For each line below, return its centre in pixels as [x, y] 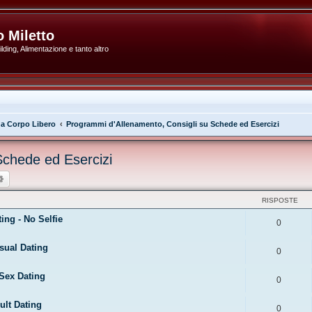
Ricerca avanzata [42, 178]
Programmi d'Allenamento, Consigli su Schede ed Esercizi [173, 124]
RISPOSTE [280, 200]
